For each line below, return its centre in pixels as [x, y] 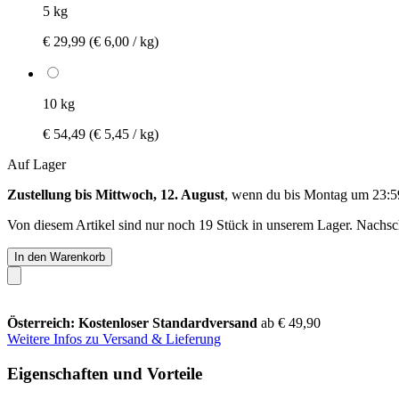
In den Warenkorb [60, 256]
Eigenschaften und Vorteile [105, 373]
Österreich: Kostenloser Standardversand [134, 322]
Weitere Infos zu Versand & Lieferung [114, 338]
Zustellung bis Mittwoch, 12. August [116, 194]
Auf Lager [37, 164]
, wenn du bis [264, 194]
